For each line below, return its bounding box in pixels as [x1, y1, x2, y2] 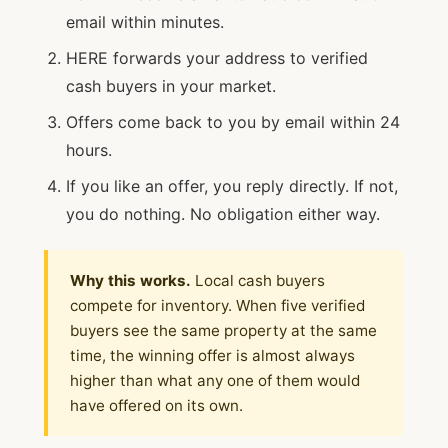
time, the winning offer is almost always [70, 346, 355, 365]
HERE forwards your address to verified [66, 48, 368, 68]
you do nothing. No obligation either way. [66, 204, 380, 224]
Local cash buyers [191, 271, 325, 290]
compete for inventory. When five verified [70, 296, 365, 315]
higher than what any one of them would [70, 371, 360, 390]
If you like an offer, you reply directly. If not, [66, 176, 398, 196]
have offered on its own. [70, 396, 243, 415]
